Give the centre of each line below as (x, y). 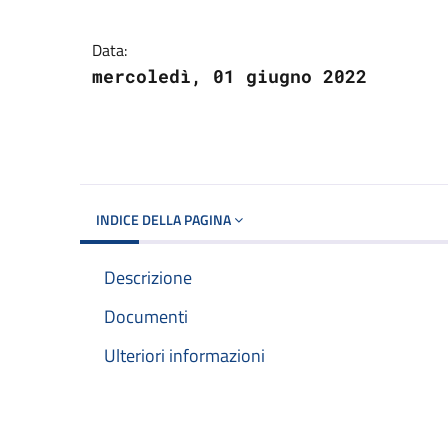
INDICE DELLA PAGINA (165, 219)
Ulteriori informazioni (184, 355)
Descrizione (148, 277)
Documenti (146, 316)
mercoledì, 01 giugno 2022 (229, 75)
